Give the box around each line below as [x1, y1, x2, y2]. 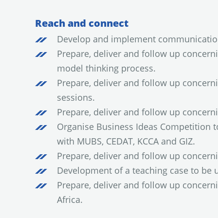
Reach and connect [35, 17, 128, 30]
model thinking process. [57, 62, 156, 74]
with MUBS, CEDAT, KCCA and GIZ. [57, 135, 195, 147]
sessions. [57, 91, 95, 103]
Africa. [57, 194, 83, 205]
